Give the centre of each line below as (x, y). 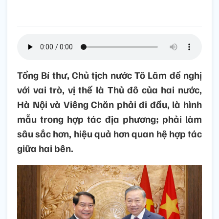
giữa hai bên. (45, 148)
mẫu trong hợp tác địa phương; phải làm (109, 119)
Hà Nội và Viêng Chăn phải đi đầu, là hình (109, 104)
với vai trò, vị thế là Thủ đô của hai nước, (109, 90)
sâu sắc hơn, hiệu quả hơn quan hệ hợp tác (109, 134)
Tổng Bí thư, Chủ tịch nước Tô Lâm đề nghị (109, 75)
